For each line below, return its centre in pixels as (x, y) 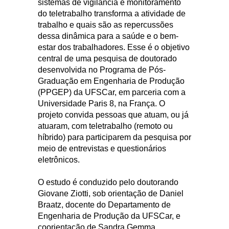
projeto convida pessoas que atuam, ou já (113, 114)
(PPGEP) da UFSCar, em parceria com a (112, 92)
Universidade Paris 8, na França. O (101, 103)
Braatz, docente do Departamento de (104, 204)
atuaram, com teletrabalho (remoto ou (105, 126)
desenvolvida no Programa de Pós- (102, 70)
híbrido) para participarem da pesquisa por (114, 137)
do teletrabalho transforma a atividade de (112, 13)
